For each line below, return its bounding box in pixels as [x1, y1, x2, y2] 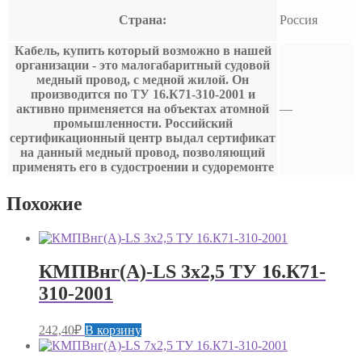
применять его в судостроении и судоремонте [11, 159, 274, 174]
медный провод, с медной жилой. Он [36, 72, 249, 86]
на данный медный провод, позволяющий [20, 145, 265, 159]
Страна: [119, 12, 166, 27]
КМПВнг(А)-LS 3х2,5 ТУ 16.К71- [39, 261, 326, 283]
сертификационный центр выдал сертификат [10, 130, 276, 145]
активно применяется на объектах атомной [16, 101, 269, 116]
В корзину [85, 323, 141, 338]
